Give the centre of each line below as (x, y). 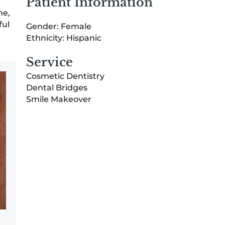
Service (49, 62)
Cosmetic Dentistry (65, 76)
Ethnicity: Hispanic (64, 38)
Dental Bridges (57, 87)
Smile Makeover (59, 99)
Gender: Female (59, 26)
